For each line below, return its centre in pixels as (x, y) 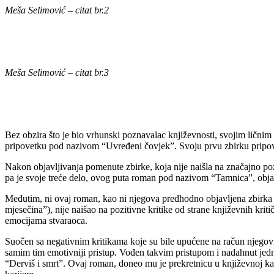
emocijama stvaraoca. (46, 220)
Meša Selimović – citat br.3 (57, 72)
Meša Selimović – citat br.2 (57, 10)
